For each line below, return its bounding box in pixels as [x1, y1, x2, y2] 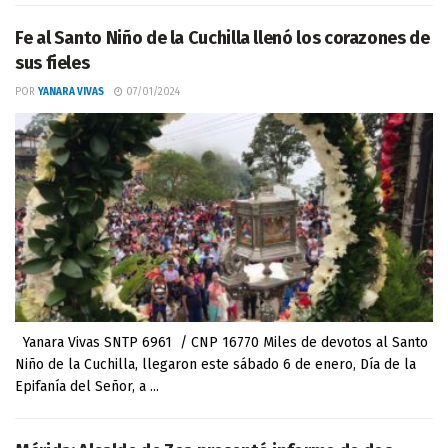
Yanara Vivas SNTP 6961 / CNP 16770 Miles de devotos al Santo [15, 334, 428, 351]
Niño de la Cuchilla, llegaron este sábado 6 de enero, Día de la [15, 356, 416, 373]
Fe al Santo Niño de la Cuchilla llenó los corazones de [15, 27, 430, 49]
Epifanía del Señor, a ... [15, 378, 159, 395]
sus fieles [15, 52, 90, 74]
